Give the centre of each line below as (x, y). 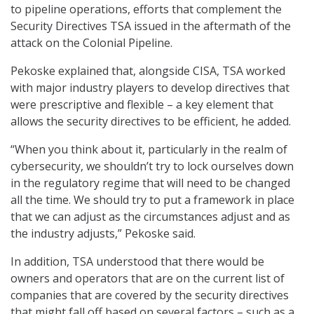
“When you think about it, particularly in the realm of (149, 150)
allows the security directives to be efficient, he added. (151, 122)
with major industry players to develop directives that (150, 88)
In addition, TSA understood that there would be (137, 262)
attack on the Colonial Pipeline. (91, 43)
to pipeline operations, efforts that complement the (146, 9)
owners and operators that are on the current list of (148, 279)
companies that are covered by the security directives (150, 295)
